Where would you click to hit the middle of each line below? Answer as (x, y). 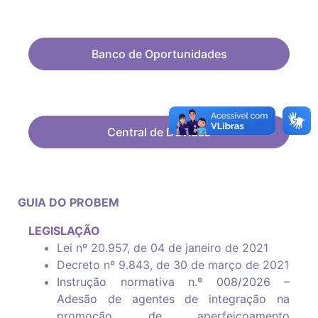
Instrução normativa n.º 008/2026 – (173, 282)
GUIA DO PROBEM (68, 203)
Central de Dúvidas (159, 132)
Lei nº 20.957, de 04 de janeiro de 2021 (163, 248)
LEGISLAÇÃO (64, 231)
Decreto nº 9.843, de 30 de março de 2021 (173, 265)
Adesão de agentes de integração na (173, 299)
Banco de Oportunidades (159, 54)
